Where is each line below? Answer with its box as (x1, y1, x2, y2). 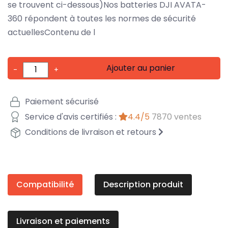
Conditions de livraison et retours (23, 126, 158, 138)
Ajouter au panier (106, 62, 176, 74)
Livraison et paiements (16, 215, 110, 227)
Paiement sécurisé (23, 96, 99, 108)
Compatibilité (16, 178, 74, 190)
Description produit (103, 178, 183, 190)
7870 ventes (152, 111, 202, 123)
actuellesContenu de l (8, 26, 95, 38)
